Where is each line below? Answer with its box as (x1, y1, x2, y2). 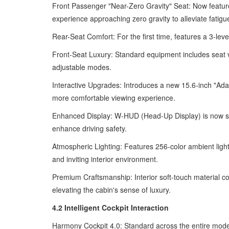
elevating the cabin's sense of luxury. (52, 185, 171, 195)
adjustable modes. (52, 62, 111, 72)
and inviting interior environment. (52, 154, 158, 164)
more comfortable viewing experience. (52, 93, 175, 103)
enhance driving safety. (52, 123, 127, 133)
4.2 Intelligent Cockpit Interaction (52, 202, 169, 213)
